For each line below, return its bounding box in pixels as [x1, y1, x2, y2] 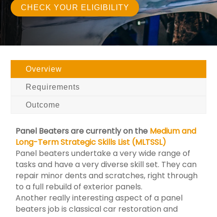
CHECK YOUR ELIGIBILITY [20, 3, 129, 12]
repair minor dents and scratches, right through [15, 170, 198, 181]
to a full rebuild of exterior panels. [15, 181, 143, 192]
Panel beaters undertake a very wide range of [15, 147, 191, 159]
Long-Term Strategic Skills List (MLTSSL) [15, 136, 167, 148]
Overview [26, 64, 62, 73]
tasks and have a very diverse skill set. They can [15, 158, 197, 170]
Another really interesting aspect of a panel [15, 192, 183, 203]
